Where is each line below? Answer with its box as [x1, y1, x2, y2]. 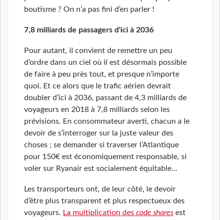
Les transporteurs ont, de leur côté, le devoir [24, 185, 176, 193]
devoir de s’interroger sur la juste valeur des [24, 129, 173, 137]
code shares [136, 209, 173, 217]
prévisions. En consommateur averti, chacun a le [24, 117, 190, 126]
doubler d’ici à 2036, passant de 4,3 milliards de [24, 94, 187, 102]
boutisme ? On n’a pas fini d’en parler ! [24, 5, 154, 14]
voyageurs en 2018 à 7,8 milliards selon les [24, 106, 170, 114]
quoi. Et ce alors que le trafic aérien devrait [24, 82, 171, 90]
